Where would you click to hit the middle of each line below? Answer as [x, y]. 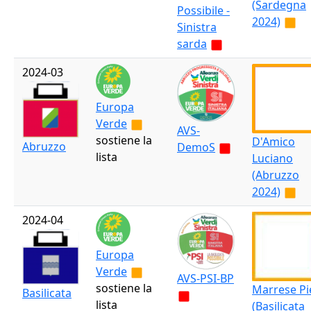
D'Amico [274, 142]
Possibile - [203, 10]
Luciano [272, 158]
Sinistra [197, 27]
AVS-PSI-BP [205, 278]
